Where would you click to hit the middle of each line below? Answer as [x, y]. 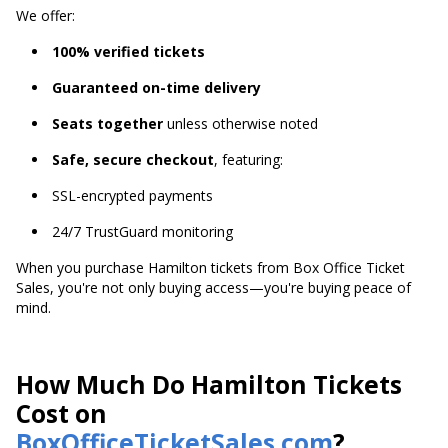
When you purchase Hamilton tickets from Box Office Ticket [210, 267]
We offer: [45, 15]
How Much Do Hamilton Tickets [209, 384]
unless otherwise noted [240, 123]
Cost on [61, 413]
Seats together [107, 123]
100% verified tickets [128, 51]
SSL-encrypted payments [132, 195]
